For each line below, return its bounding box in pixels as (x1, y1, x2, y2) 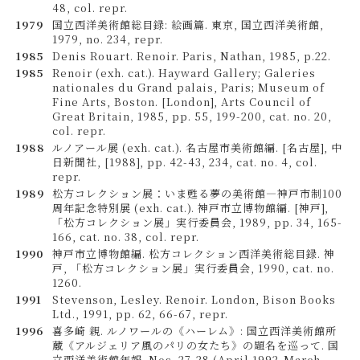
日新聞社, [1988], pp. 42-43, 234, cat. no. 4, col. (52, 154, 317, 170)
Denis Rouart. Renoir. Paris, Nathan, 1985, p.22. (52, 48, 331, 63)
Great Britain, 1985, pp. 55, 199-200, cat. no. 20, (52, 108, 332, 124)
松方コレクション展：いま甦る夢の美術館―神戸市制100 (52, 186, 342, 201)
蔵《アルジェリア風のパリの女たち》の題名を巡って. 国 (52, 337, 339, 353)
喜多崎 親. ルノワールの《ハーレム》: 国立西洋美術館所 (52, 323, 337, 338)
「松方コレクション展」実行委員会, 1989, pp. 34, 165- (52, 215, 342, 230)
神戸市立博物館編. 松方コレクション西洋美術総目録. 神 (52, 246, 335, 261)
